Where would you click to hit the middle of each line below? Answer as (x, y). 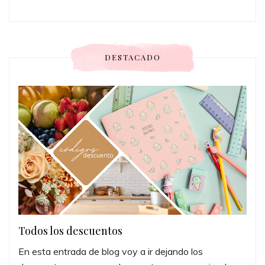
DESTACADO (132, 57)
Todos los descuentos (70, 230)
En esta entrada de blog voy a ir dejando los (111, 251)
